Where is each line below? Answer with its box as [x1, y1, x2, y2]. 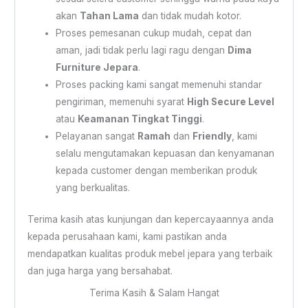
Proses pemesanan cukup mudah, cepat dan [55, 27, 252, 39]
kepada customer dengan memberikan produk [55, 165, 257, 177]
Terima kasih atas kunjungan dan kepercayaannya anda [27, 213, 274, 225]
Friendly [192, 131, 232, 142]
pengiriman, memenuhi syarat [55, 96, 187, 108]
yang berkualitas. [55, 182, 130, 194]
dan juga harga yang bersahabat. [27, 265, 173, 276]
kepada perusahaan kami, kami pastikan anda [27, 230, 227, 242]
